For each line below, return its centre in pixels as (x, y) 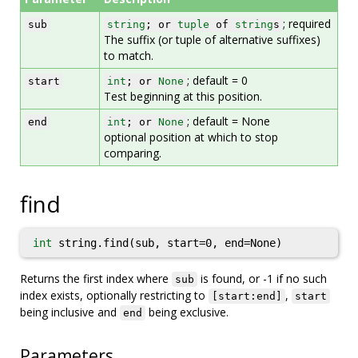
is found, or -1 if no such (262, 278)
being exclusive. (187, 312)
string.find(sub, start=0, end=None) (167, 243)
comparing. (133, 153)
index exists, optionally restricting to (114, 295)
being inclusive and (70, 312)
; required (307, 24)
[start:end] (247, 296)
